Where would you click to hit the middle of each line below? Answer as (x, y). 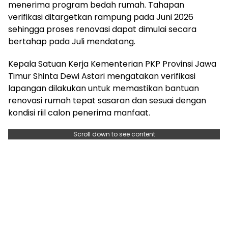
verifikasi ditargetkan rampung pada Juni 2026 (101, 17)
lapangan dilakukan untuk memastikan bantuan (104, 88)
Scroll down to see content (114, 134)
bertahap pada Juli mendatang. (72, 41)
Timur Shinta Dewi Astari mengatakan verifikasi (102, 76)
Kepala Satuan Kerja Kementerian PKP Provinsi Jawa (112, 64)
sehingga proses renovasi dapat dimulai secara (102, 29)
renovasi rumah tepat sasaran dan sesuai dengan (107, 100)
